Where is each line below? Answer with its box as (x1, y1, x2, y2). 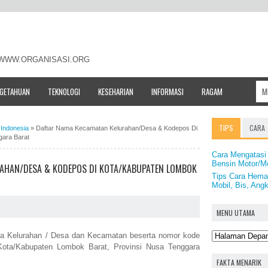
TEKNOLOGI (48, 85, 80, 98)
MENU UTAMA (217, 207, 255, 218)
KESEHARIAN (98, 85, 133, 98)
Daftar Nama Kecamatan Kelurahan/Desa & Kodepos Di (36, 124, 197, 132)
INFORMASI (151, 85, 184, 98)
